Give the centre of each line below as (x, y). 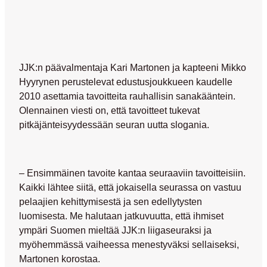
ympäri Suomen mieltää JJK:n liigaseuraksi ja (115, 230)
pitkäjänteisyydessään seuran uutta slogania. (114, 124)
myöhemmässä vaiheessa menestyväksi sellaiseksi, (129, 244)
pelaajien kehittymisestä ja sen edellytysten (111, 201)
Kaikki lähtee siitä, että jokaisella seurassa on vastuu (130, 187)
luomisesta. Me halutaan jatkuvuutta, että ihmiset (121, 215)
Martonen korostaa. (60, 258)
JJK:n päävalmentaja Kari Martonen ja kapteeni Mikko (133, 67)
